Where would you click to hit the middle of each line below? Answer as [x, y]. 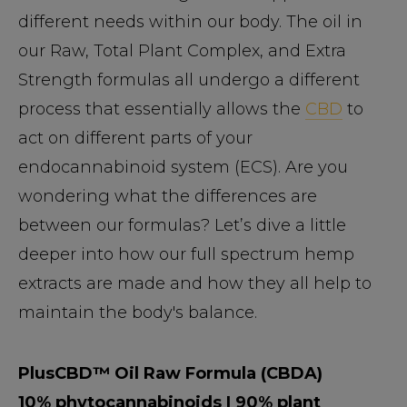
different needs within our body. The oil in [190, 21]
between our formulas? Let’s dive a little [182, 225]
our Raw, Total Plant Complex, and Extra [182, 50]
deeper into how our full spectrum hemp [186, 254]
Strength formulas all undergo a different [189, 79]
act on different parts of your [135, 138]
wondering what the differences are [168, 196]
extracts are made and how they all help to [195, 283]
